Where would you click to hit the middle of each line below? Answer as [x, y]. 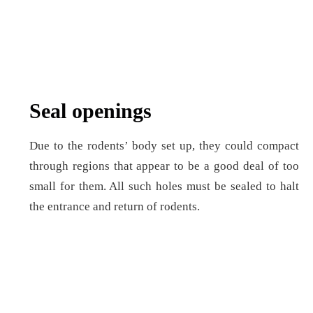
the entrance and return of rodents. [114, 206]
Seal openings [90, 111]
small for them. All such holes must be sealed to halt [164, 186]
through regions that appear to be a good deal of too [164, 166]
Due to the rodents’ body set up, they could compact [164, 146]
